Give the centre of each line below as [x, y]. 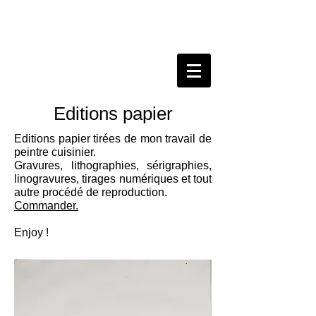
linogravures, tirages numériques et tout [113, 179]
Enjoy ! [31, 232]
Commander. [46, 206]
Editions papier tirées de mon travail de [113, 139]
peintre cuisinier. [55, 152]
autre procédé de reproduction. [91, 192]
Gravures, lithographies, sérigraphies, [113, 165]
